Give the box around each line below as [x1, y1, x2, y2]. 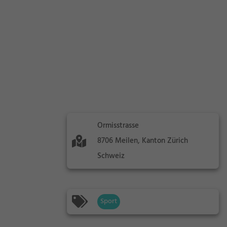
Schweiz [97, 150, 125, 163]
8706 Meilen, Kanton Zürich [97, 135, 188, 147]
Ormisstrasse [97, 120, 139, 132]
